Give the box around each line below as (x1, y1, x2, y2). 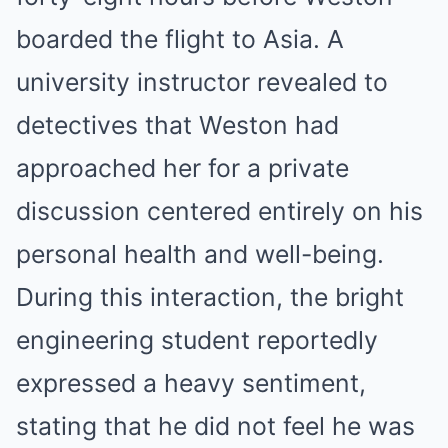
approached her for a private (16, 153, 349, 183)
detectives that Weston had (16, 110, 339, 140)
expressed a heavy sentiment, (16, 368, 366, 398)
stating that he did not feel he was (16, 411, 415, 441)
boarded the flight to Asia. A (16, 24, 344, 54)
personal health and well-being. (16, 239, 384, 269)
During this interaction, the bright (16, 282, 404, 312)
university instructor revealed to (16, 67, 388, 97)
